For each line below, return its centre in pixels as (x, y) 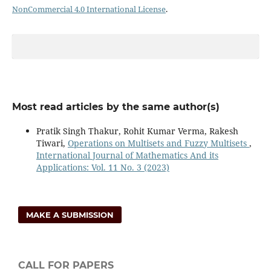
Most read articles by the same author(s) (116, 106)
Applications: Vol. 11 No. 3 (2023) (103, 167)
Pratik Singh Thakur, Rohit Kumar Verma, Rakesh (137, 131)
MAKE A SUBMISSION (70, 214)
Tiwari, (52, 143)
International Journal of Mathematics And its (127, 155)
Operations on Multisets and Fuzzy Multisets (158, 143)
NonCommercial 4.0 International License (89, 9)
